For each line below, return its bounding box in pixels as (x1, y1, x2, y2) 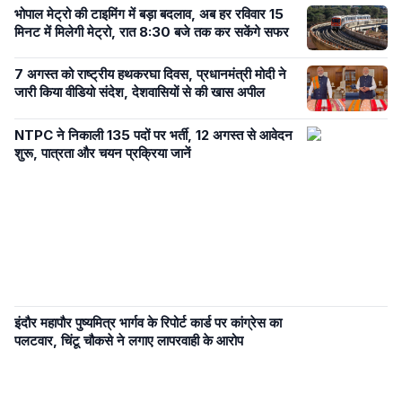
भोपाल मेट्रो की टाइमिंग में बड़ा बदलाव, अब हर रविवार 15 (14, 4, 284, 22)
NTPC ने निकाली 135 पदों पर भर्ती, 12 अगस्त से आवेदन (14, 126, 293, 144)
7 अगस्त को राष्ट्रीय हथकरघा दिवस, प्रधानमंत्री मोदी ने (14, 66, 286, 83)
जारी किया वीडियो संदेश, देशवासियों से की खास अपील (14, 83, 265, 101)
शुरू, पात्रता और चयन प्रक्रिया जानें (14, 144, 195, 162)
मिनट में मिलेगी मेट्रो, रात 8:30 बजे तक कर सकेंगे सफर (14, 22, 289, 40)
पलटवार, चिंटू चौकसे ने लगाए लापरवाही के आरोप (14, 331, 243, 349)
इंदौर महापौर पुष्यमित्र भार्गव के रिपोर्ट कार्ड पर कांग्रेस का (14, 313, 282, 331)
